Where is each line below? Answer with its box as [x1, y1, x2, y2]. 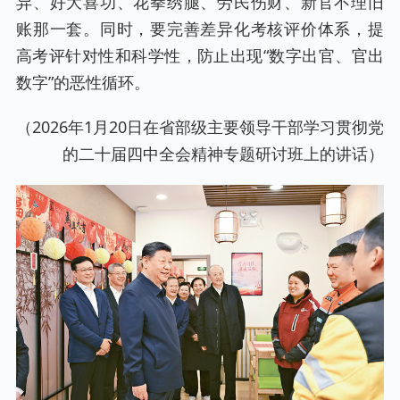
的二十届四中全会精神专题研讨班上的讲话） [62, 142, 384, 164]
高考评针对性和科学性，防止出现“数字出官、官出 [16, 44, 384, 66]
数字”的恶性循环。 [16, 71, 150, 93]
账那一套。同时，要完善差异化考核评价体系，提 [16, 17, 384, 39]
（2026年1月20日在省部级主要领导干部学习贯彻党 [16, 115, 384, 137]
